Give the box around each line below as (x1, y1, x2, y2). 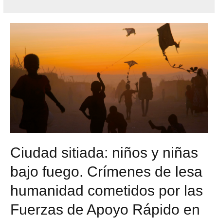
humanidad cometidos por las (10, 182, 203, 199)
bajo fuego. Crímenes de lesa (10, 163, 203, 180)
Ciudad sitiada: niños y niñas (10, 144, 199, 161)
